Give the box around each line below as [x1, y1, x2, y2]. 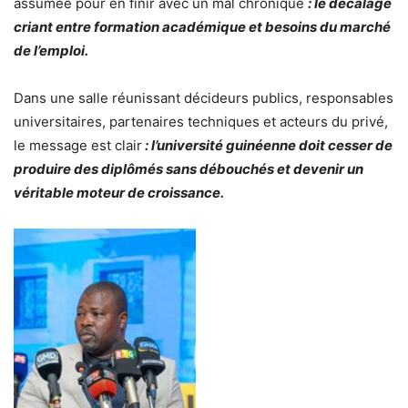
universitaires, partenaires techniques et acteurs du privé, [14, 112, 388, 130]
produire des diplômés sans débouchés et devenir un [14, 159, 363, 178]
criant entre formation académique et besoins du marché [14, 17, 391, 36]
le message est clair [14, 136, 142, 154]
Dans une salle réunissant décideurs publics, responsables [14, 88, 393, 107]
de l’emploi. [14, 41, 88, 59]
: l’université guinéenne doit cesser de [142, 136, 393, 154]
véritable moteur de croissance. [14, 183, 224, 201]
